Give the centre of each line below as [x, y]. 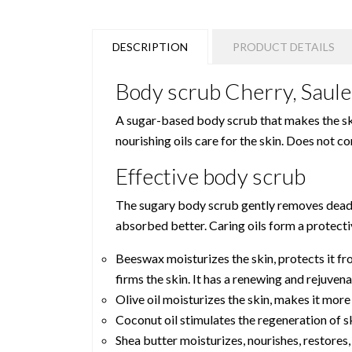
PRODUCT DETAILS [284, 46]
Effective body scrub [211, 176]
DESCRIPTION [150, 46]
